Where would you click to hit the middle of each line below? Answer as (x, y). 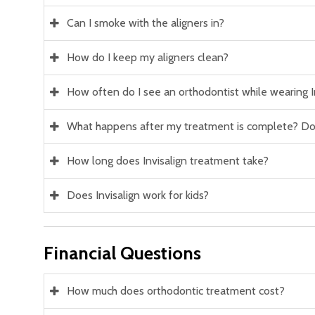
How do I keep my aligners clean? (148, 57)
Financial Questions (122, 253)
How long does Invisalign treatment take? (168, 160)
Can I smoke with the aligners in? (146, 22)
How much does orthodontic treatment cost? (176, 290)
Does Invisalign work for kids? (138, 195)
